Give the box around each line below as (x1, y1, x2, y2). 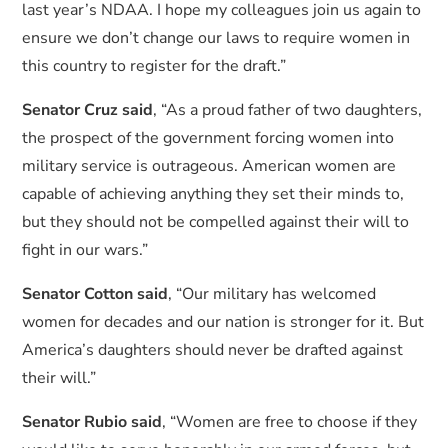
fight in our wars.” (22, 239, 149, 261)
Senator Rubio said (22, 411, 163, 433)
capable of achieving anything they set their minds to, (22, 183, 405, 205)
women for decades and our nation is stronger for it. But (22, 311, 425, 333)
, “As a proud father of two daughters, (153, 99, 423, 121)
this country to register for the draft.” (22, 55, 287, 77)
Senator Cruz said (22, 99, 154, 121)
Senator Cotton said (22, 283, 169, 305)
